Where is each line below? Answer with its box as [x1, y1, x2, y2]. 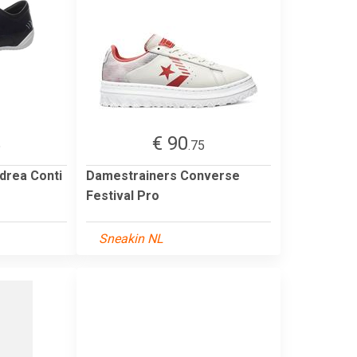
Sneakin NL [99, 230, 163, 246]
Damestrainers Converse [86, 167, 240, 183]
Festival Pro [86, 187, 159, 203]
